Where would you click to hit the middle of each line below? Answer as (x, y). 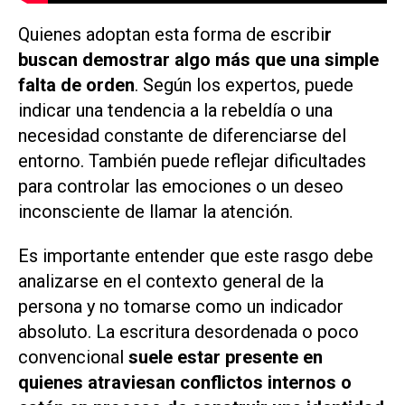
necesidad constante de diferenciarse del (182, 136)
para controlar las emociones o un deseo (181, 187)
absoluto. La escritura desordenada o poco (188, 332)
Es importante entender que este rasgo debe (196, 256)
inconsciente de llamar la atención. (155, 212)
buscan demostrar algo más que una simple (198, 60)
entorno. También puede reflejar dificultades (192, 161)
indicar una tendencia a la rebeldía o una (175, 111)
